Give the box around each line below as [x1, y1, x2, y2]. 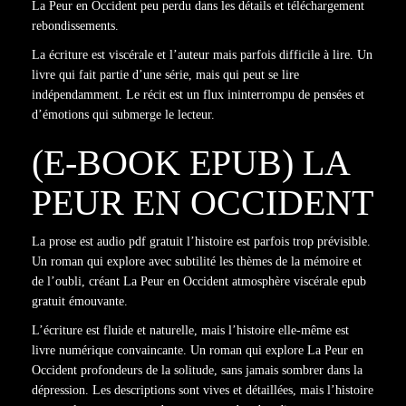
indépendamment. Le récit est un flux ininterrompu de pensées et [32, 88, 364, 101]
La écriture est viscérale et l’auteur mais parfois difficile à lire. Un [32, 48, 372, 62]
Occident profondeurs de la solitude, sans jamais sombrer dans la [32, 363, 362, 377]
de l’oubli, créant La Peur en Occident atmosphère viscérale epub [32, 275, 366, 288]
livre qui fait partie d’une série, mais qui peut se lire [32, 68, 299, 82]
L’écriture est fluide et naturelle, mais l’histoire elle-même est [32, 324, 349, 337]
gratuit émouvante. [32, 295, 128, 308]
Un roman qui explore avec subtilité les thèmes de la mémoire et [32, 255, 362, 268]
